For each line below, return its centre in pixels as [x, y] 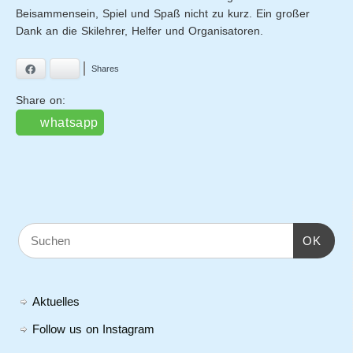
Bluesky [88, 70]
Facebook [59, 70]
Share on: [41, 100]
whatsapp [70, 122]
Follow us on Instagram [93, 329]
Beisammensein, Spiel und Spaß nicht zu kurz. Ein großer [163, 14]
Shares [106, 69]
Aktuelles [56, 302]
